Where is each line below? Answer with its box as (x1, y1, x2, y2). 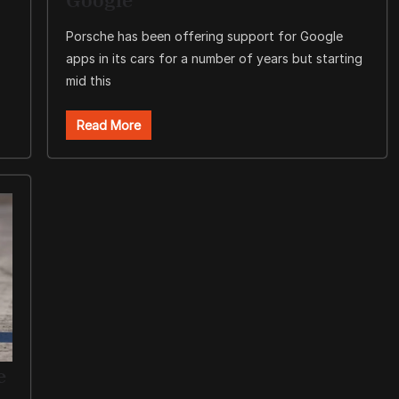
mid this (65, 73, 111, 89)
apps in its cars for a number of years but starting (65, 51, 362, 67)
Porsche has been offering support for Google (65, 28, 343, 45)
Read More (76, 118, 141, 134)
